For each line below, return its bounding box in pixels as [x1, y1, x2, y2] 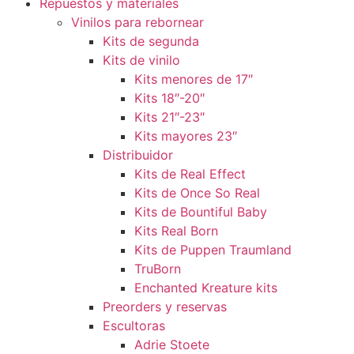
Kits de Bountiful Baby [134, 204, 267, 220]
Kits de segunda [103, 33, 199, 49]
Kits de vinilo [103, 52, 180, 68]
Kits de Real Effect [134, 166, 246, 182]
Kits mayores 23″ [134, 128, 237, 144]
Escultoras [103, 318, 165, 333]
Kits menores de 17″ [134, 71, 253, 87]
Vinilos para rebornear [71, 14, 204, 30]
